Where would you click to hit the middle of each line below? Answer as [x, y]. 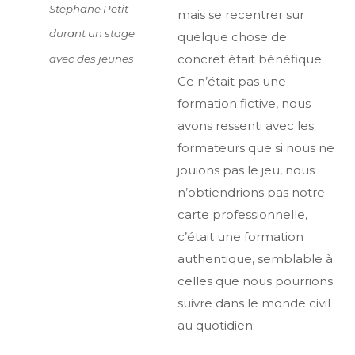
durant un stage [92, 34]
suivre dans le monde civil [254, 303]
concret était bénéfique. [251, 59]
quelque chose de [232, 37]
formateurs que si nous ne [256, 148]
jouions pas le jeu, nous [246, 170]
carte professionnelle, [242, 214]
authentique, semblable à [255, 259]
